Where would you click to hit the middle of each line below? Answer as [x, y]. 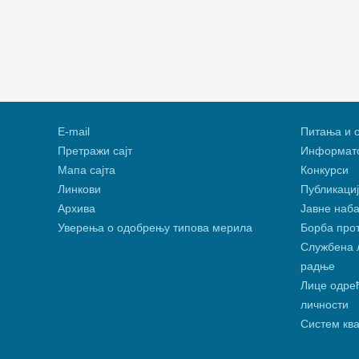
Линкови [79, 190]
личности [324, 305]
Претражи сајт [95, 151]
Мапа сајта [87, 170]
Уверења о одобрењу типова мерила [155, 228]
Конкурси [324, 170]
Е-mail [74, 132]
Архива [77, 209]
